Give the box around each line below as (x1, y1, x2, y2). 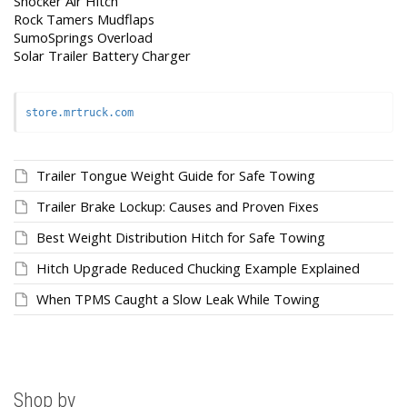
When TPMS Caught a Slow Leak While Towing (36, 290, 320, 309)
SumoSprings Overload (14, 28, 153, 47)
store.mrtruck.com (25, 105, 134, 119)
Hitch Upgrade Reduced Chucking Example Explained (36, 259, 360, 278)
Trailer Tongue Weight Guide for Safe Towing (36, 166, 315, 185)
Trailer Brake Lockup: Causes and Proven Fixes (36, 197, 319, 216)
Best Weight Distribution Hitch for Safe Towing (36, 228, 325, 247)
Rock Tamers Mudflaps (14, 10, 154, 29)
